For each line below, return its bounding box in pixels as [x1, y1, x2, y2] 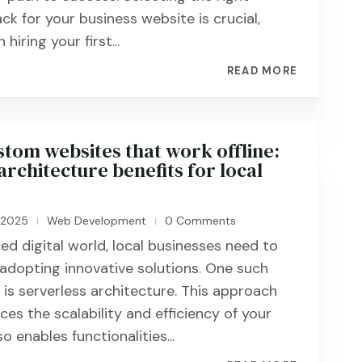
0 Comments [162, 213, 237, 228]
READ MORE [226, 64, 298, 78]
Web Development [47, 213, 147, 228]
